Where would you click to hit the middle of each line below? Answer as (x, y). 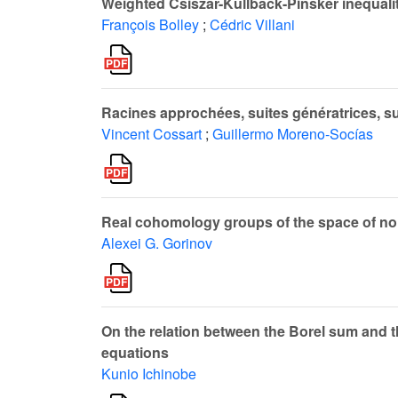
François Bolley (150, 24)
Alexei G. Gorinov (157, 243)
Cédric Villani (252, 24)
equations (135, 353)
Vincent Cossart (151, 134)
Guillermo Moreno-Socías (293, 134)
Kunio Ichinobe (149, 374)
